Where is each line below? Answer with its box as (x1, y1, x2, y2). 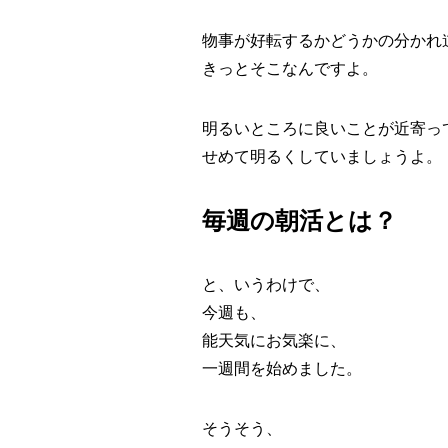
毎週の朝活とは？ (202, 207, 397, 235)
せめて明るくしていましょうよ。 (202, 148, 442, 166)
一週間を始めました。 (202, 360, 362, 378)
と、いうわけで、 (202, 276, 330, 294)
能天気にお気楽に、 (202, 332, 346, 350)
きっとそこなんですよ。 (202, 60, 378, 78)
